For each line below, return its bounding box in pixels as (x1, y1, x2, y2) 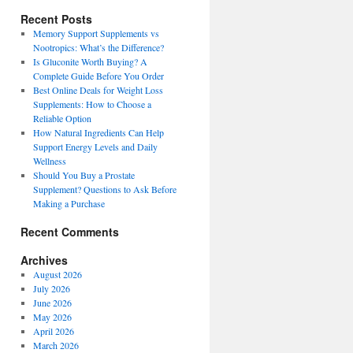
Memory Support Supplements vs (32, 27, 159, 39)
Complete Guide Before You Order (32, 69, 164, 82)
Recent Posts (20, 11, 92, 27)
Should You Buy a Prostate (32, 169, 135, 181)
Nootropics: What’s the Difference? (32, 41, 164, 54)
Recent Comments (20, 224, 119, 240)
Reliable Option (32, 112, 91, 124)
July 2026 (32, 282, 70, 295)
